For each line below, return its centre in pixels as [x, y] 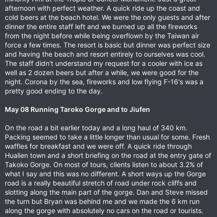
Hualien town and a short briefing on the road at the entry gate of [108, 155]
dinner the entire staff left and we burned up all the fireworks [101, 26]
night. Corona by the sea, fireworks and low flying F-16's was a [104, 82]
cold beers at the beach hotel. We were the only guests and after [108, 17]
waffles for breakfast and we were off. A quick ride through [98, 146]
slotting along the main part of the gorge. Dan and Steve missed [106, 192]
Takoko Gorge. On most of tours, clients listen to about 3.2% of [104, 164]
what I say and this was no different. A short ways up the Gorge [105, 174]
